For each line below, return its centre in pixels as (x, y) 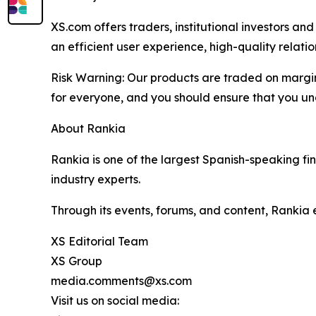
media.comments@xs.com (121, 280)
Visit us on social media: (115, 300)
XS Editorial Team (99, 241)
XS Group (77, 261)
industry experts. (96, 179)
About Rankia (88, 128)
